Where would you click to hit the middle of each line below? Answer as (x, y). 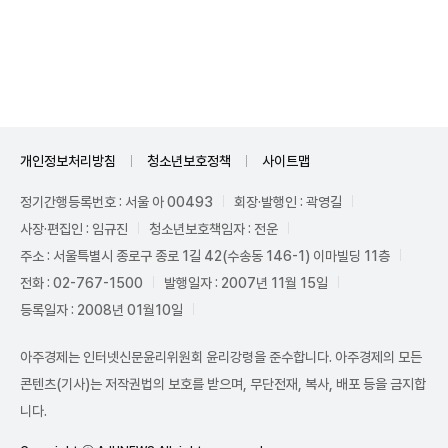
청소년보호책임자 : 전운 (213, 228)
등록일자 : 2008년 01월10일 (101, 309)
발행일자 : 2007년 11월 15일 (246, 282)
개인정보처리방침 (68, 160)
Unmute (327, 41)
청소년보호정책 (189, 160)
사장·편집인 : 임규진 (74, 228)
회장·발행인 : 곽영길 (288, 201)
